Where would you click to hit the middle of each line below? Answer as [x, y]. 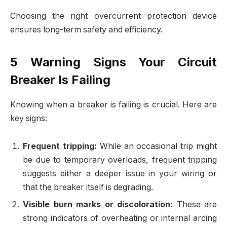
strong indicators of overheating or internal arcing [120, 218]
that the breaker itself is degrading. [88, 187]
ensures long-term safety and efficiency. [86, 30]
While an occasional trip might [157, 146]
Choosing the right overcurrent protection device [113, 16]
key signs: [29, 118]
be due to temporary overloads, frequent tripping [120, 160]
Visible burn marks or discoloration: [98, 205]
